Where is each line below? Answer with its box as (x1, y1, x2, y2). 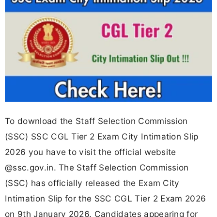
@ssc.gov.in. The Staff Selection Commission (5, 162, 189, 172)
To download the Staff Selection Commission (5, 115, 188, 126)
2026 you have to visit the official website (5, 146, 176, 157)
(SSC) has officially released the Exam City (5, 177, 180, 188)
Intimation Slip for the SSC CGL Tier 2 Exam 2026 (5, 193, 206, 203)
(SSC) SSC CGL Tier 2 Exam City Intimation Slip (5, 131, 199, 141)
